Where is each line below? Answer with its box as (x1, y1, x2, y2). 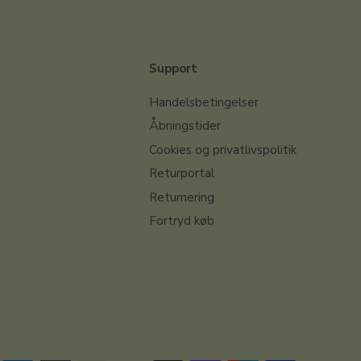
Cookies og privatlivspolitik (149, 141, 297, 158)
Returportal (149, 165, 214, 182)
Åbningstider (149, 118, 221, 135)
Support (149, 60, 197, 77)
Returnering (149, 189, 214, 205)
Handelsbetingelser (149, 93, 259, 110)
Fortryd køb (149, 213, 214, 230)
